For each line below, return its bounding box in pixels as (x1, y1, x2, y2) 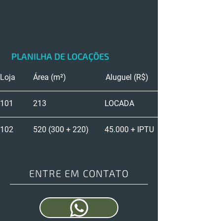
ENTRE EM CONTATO (29, 167, 129, 179)
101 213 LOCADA (99, 99, 134, 108)
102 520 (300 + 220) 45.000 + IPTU (99, 125, 154, 134)
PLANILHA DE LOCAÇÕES (11, 51, 109, 62)
